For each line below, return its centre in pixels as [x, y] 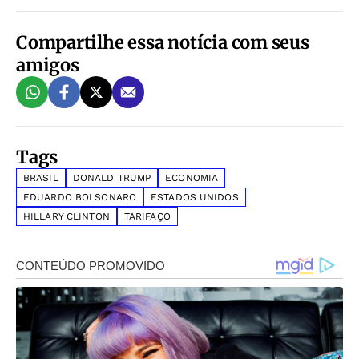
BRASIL [41, 178]
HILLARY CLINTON [67, 217]
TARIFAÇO [147, 217]
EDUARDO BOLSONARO [80, 198]
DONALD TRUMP [112, 178]
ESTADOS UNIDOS [195, 198]
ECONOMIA [192, 178]
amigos [48, 65]
